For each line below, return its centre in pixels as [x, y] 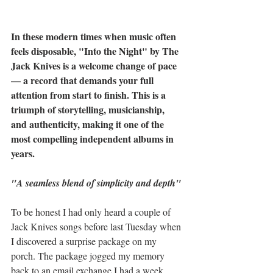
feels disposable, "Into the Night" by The [96, 51]
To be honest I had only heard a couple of [92, 212]
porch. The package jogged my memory [89, 256]
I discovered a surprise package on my [85, 241]
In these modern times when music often [95, 37]
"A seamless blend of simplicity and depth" [96, 183]
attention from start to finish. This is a [90, 95]
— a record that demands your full [83, 80]
